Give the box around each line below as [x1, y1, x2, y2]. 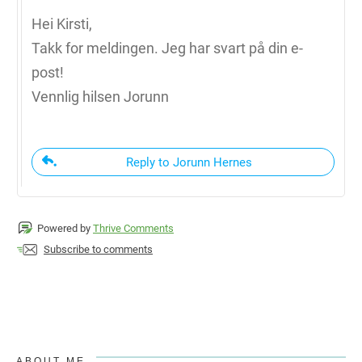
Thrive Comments [93, 221, 174, 234]
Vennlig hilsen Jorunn [32, 87, 169, 105]
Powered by [37, 221, 93, 234]
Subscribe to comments [44, 242, 153, 255]
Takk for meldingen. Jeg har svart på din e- [32, 39, 303, 57]
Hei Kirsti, [32, 15, 92, 32]
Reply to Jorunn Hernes [126, 154, 252, 170]
